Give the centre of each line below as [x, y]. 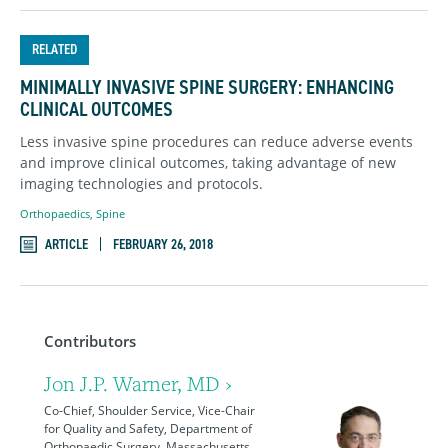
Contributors [90, 340]
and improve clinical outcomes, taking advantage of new [208, 163]
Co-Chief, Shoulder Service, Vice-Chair [149, 410]
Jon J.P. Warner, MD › [138, 383]
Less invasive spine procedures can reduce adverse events [216, 142]
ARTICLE [66, 244]
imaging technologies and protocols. [141, 184]
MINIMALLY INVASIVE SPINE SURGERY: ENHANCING [207, 87]
